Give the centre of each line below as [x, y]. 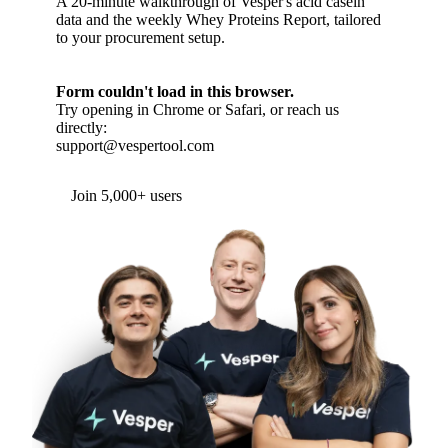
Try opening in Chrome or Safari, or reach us [197, 109]
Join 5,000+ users [126, 195]
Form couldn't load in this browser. [175, 91]
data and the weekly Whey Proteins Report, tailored [218, 19]
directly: [81, 127]
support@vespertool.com [135, 145]
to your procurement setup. [140, 37]
